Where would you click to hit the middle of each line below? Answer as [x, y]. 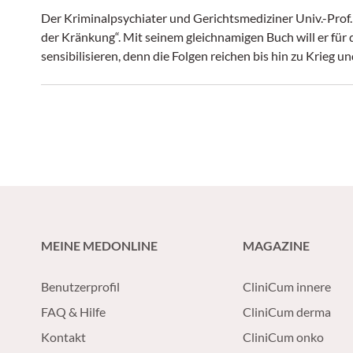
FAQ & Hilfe [73, 312]
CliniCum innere [287, 286]
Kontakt [63, 337]
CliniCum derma [287, 312]
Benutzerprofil [80, 286]
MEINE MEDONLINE [99, 245]
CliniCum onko [283, 337]
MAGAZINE [276, 245]
